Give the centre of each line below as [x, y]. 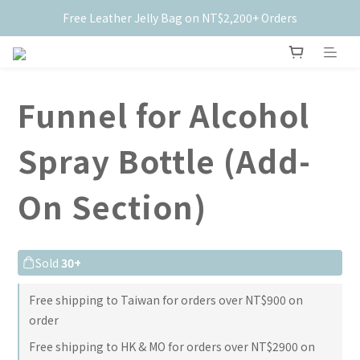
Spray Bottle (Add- [164, 160]
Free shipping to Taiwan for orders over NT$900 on [166, 300]
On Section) [112, 206]
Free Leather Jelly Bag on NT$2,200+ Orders [180, 18]
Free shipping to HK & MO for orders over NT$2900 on [172, 347]
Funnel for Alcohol [164, 115]
